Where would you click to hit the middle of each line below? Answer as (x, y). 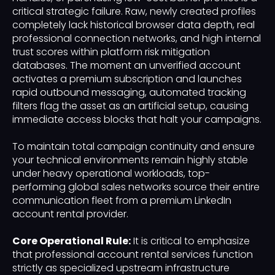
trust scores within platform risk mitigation (111, 52)
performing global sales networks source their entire (136, 187)
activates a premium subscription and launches (127, 79)
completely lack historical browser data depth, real (134, 25)
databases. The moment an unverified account (126, 66)
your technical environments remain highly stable (130, 160)
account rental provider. (70, 214)
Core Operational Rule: (72, 241)
